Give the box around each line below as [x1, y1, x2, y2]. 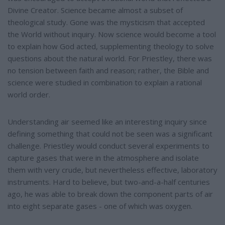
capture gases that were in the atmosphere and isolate [8, 153, 199, 163]
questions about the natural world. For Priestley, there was [8, 53, 212, 64]
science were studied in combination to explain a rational [8, 77, 202, 88]
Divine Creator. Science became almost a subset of [8, 5, 183, 16]
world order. [8, 89, 50, 100]
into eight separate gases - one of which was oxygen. [8, 201, 192, 211]
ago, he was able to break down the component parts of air [8, 189, 213, 199]
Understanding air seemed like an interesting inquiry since [8, 117, 207, 127]
